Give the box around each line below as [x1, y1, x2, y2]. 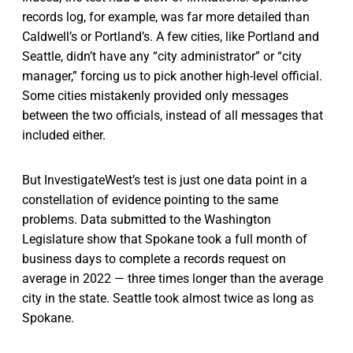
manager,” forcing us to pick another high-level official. [22, 68, 322, 84]
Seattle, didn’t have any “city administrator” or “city [22, 48, 302, 64]
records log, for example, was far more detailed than [22, 9, 310, 24]
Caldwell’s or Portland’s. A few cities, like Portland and [22, 28, 319, 44]
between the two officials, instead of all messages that [22, 107, 323, 123]
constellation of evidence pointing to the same [22, 191, 278, 207]
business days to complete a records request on [22, 251, 286, 266]
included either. [22, 127, 106, 143]
